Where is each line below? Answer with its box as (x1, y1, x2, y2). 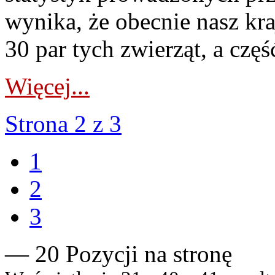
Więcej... (5, 73, 90, 99)
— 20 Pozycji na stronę (5, 241, 232, 267)
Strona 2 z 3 (5, 110, 122, 137)
